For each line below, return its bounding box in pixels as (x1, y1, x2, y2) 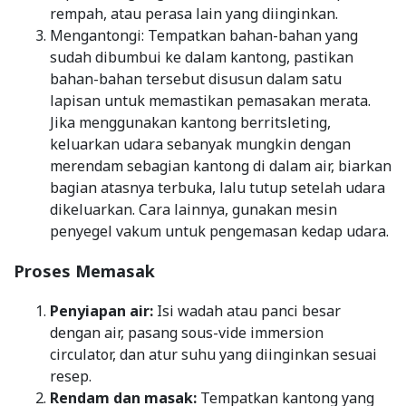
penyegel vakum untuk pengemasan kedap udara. (50, 220, 389, 241)
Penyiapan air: (50, 300, 153, 321)
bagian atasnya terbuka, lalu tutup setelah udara (50, 177, 385, 198)
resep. (50, 365, 92, 386)
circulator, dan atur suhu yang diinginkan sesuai (50, 343, 377, 364)
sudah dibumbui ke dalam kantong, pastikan (50, 46, 353, 67)
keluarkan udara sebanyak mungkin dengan (50, 133, 351, 154)
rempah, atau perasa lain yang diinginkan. (50, 3, 338, 24)
